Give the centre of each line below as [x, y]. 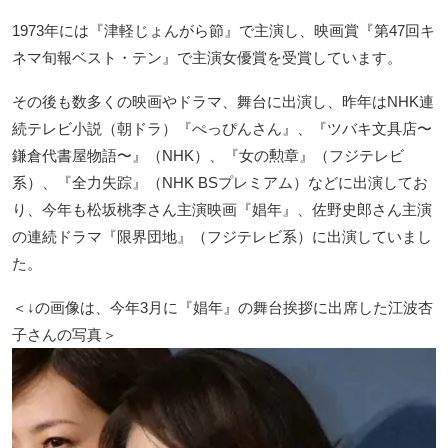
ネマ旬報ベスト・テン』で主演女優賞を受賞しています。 [207, 57]
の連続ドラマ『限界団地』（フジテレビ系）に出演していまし [222, 236]
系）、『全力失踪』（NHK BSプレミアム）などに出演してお [220, 182]
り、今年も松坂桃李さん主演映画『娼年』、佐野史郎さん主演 [222, 209]
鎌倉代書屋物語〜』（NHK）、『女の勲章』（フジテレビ [208, 155]
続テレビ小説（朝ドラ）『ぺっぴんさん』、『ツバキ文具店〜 [222, 128]
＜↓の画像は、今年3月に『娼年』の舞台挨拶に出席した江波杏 [222, 307]
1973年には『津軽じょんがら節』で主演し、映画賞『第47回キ [223, 30]
